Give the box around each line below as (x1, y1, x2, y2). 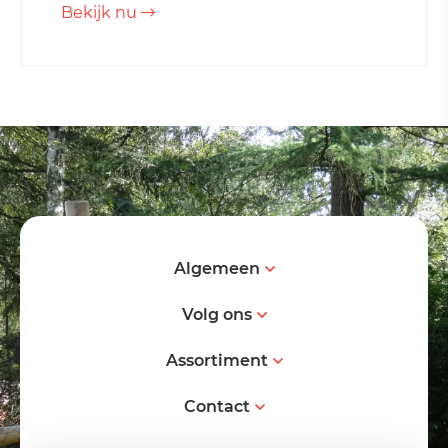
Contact (183, 397, 250, 417)
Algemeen (173, 259, 260, 279)
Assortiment (165, 351, 268, 371)
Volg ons (181, 305, 252, 325)
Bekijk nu (61, 3, 141, 23)
